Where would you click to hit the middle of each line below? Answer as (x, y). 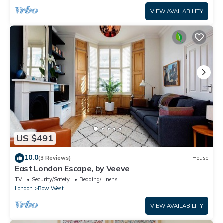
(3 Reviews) (55, 158)
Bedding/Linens (99, 179)
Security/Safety (51, 179)
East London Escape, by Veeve (73, 168)
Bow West (51, 188)
